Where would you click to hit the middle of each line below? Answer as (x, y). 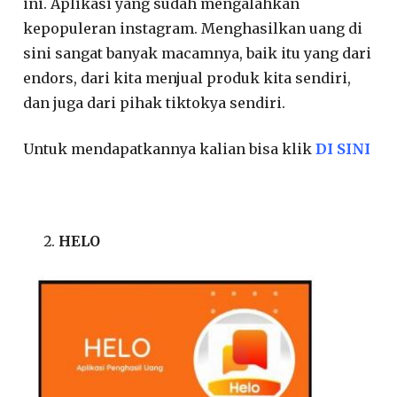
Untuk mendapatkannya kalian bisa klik (170, 149)
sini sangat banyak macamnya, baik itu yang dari (198, 54)
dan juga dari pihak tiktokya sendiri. (155, 103)
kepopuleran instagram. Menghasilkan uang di (193, 29)
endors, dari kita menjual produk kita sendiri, (187, 78)
